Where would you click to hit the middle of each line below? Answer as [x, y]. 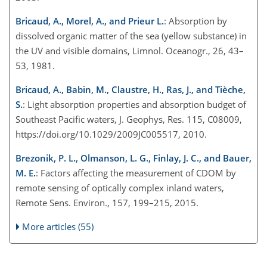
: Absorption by [195, 21]
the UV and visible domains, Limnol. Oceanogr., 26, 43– [130, 50]
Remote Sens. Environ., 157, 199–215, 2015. [107, 202]
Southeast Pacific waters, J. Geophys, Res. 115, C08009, [129, 119]
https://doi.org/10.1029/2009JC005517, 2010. [111, 134]
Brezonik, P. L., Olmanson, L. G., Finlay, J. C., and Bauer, [133, 158]
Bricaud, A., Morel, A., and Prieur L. [90, 21]
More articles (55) [58, 226]
